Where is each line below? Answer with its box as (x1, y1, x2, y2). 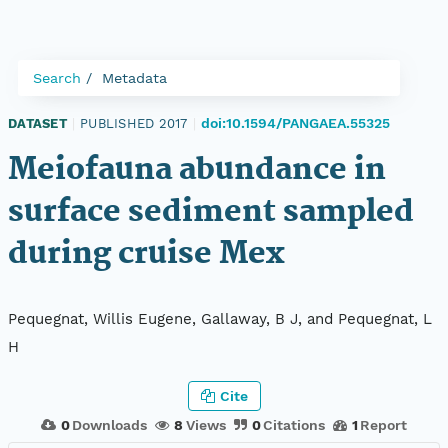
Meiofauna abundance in (8, 146, 386, 195)
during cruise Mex (8, 230, 284, 279)
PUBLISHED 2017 (80, 115, 188, 131)
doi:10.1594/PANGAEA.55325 (201, 115, 390, 131)
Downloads (72, 416, 148, 433)
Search (33, 70, 81, 86)
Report (360, 416, 408, 433)
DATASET (8, 115, 67, 131)
